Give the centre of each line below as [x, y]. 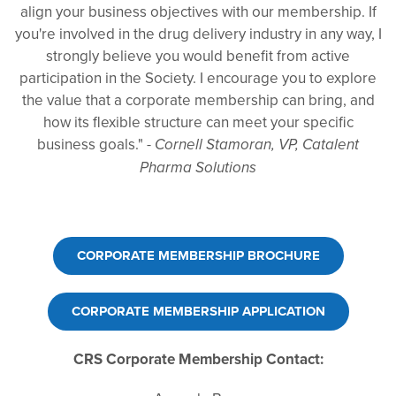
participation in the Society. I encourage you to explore [198, 78]
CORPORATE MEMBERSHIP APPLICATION [198, 311]
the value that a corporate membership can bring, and [198, 100]
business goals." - [96, 144]
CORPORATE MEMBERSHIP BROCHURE [198, 255]
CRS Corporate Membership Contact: [198, 359]
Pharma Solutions [198, 168]
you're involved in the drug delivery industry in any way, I [198, 34]
